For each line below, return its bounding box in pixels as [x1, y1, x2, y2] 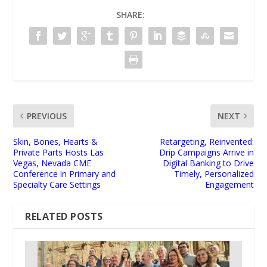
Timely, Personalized [173, 167, 254, 179]
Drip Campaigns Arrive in [159, 146, 254, 158]
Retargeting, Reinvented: [159, 135, 254, 147]
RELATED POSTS [25, 209, 103, 223]
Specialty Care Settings [13, 178, 101, 190]
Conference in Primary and [13, 167, 116, 179]
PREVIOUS [27, 110, 67, 122]
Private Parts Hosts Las [13, 146, 104, 158]
